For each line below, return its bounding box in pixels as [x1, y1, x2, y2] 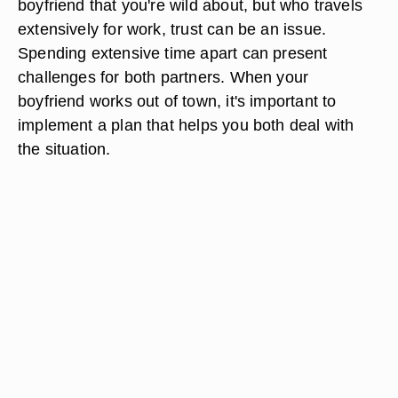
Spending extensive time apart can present [18, 44, 328, 62]
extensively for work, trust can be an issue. [18, 20, 327, 38]
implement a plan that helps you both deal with [18, 115, 354, 134]
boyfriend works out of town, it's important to [18, 92, 337, 110]
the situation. [18, 139, 111, 158]
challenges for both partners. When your [18, 68, 309, 86]
